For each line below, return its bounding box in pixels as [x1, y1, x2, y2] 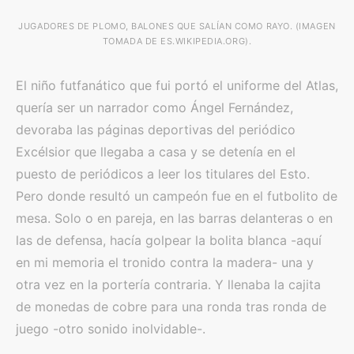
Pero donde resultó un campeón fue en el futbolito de [16, 188, 337, 204]
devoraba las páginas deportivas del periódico [16, 122, 296, 137]
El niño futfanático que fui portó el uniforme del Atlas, [16, 77, 338, 93]
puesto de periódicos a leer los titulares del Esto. [16, 166, 310, 182]
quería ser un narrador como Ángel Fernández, [16, 100, 293, 115]
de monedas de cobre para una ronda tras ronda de [16, 299, 326, 314]
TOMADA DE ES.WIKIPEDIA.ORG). [102, 36, 252, 47]
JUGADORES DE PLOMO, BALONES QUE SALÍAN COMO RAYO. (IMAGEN [18, 21, 336, 32]
